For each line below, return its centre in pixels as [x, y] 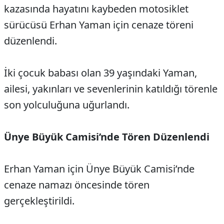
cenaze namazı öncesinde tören [77, 185]
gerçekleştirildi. [39, 201]
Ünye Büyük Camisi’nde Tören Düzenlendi [107, 137]
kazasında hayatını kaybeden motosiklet [96, 9]
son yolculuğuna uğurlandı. [67, 105]
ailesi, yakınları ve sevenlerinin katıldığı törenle [111, 89]
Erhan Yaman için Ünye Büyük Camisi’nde [99, 169]
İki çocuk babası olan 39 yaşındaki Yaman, [100, 73]
